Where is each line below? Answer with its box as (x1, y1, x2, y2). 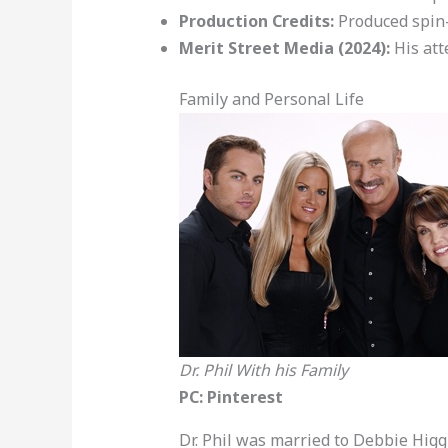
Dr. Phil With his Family (178, 359, 348, 382)
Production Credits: (178, 10, 334, 33)
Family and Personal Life (178, 88, 364, 111)
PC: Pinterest (178, 386, 283, 409)
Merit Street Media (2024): (178, 37, 390, 60)
